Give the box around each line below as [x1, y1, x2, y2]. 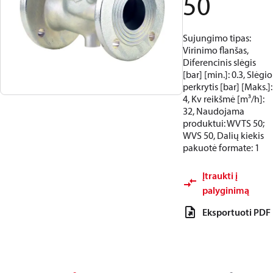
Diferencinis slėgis [183, 56, 256, 68]
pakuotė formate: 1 [183, 141, 260, 154]
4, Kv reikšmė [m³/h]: [183, 93, 264, 105]
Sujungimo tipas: [183, 32, 251, 44]
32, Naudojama [183, 105, 244, 117]
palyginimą [202, 184, 249, 196]
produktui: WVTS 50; [183, 117, 264, 129]
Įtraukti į [202, 169, 238, 182]
